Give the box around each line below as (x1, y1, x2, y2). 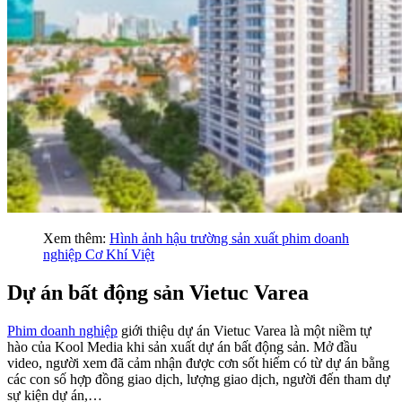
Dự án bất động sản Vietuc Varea (7, 280, 309, 304)
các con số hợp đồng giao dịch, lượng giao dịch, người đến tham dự (7, 371, 390, 387)
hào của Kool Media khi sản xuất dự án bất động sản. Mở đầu (7, 338, 357, 354)
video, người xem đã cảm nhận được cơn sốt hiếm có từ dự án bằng (7, 354, 389, 371)
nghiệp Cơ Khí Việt (43, 246, 154, 262)
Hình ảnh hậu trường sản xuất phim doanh (109, 230, 349, 246)
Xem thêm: (43, 230, 109, 246)
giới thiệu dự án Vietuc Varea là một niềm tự (118, 322, 371, 338)
